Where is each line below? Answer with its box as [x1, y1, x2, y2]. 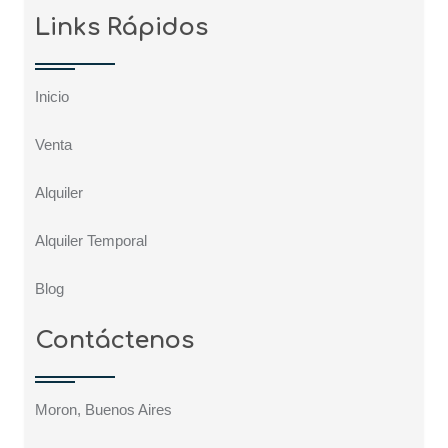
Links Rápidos [35, 14, 208, 42]
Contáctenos [35, 327, 194, 355]
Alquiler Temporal [35, 232, 147, 250]
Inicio [35, 88, 69, 106]
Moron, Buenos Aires [35, 401, 172, 419]
